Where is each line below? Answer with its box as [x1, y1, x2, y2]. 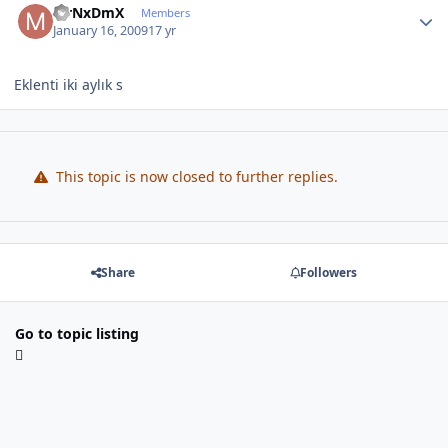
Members [140, 5, 190, 20]
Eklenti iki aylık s [14, 75, 123, 95]
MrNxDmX [53, 3, 125, 22]
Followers [299, 263, 357, 281]
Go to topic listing [15, 324, 139, 344]
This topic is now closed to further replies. [51, 166, 338, 186]
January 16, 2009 [53, 22, 149, 40]
